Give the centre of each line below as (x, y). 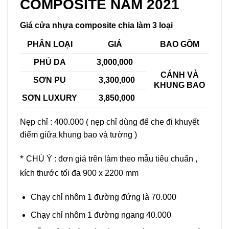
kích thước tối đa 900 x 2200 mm (79, 173)
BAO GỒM (179, 44)
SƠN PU (50, 80)
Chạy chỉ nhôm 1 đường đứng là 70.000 (103, 197)
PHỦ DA (50, 62)
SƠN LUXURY (50, 98)
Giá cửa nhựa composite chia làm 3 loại (96, 25)
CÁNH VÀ (179, 75)
